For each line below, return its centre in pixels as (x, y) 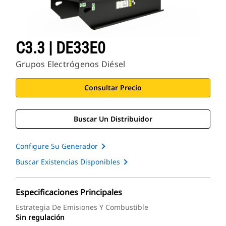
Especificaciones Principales (69, 192)
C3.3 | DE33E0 (61, 48)
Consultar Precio (113, 88)
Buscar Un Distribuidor (113, 119)
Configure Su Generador (57, 146)
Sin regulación (40, 217)
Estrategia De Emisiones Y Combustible (82, 207)
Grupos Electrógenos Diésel (71, 64)
